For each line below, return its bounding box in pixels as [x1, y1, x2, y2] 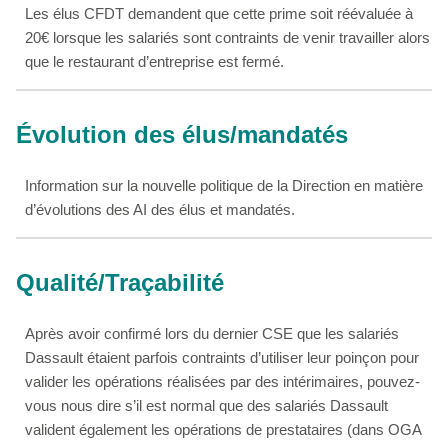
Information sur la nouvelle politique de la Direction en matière [25, 177, 424, 195]
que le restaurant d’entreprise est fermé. [25, 53, 285, 71]
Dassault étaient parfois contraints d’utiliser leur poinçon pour [25, 349, 420, 367]
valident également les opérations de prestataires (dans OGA [25, 421, 422, 439]
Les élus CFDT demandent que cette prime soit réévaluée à [25, 5, 414, 23]
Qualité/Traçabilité [16, 269, 224, 297]
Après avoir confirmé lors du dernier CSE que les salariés [25, 325, 400, 343]
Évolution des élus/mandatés [16, 121, 348, 149]
